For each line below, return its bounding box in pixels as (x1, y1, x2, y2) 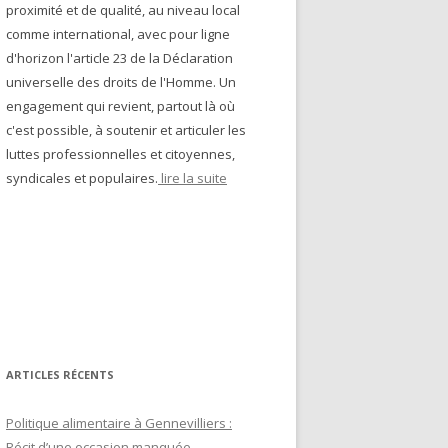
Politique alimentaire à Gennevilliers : (6, 414, 232, 432)
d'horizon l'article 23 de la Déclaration (6, 49, 233, 67)
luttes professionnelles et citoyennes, (6, 145, 235, 163)
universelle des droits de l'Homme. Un (6, 73, 236, 91)
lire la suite (158, 169, 227, 187)
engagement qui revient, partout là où (6, 97, 235, 115)
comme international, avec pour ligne (6, 25, 230, 43)
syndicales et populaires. (6, 169, 158, 187)
